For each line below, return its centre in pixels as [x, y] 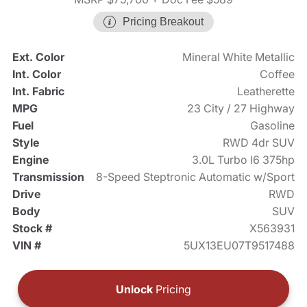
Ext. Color [38, 57]
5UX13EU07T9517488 [240, 246]
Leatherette [266, 91]
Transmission [48, 177]
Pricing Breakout [163, 22]
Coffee [278, 74]
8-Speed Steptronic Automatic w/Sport [196, 177]
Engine [30, 160]
